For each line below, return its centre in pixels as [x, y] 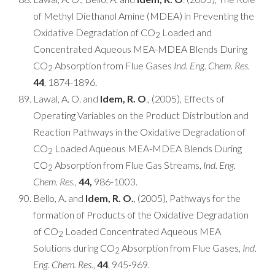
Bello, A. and [59, 198]
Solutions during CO [74, 248]
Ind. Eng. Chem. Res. [212, 65]
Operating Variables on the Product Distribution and [141, 115]
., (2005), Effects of [185, 99]
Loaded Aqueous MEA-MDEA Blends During [147, 148]
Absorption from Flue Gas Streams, [128, 165]
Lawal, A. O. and [67, 99]
